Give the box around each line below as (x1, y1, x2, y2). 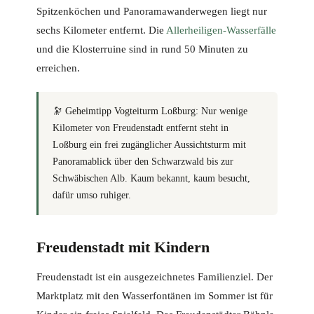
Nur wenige (198, 106, 247, 117)
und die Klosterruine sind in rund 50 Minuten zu (36, 43, 248, 55)
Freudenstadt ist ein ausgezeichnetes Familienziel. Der (36, 271, 273, 283)
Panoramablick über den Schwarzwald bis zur (53, 156, 233, 168)
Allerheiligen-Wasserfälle (166, 25, 276, 36)
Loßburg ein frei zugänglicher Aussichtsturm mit (53, 139, 246, 151)
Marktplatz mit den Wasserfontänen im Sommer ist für (36, 290, 273, 302)
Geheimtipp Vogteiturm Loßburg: (65, 106, 198, 117)
